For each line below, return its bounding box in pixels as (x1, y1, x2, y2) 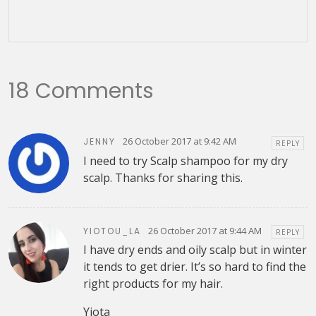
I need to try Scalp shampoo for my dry (83, 152, 288, 169)
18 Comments (8, 75, 154, 106)
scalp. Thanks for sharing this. (83, 169, 243, 186)
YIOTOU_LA (83, 224, 141, 237)
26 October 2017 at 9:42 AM (122, 135, 236, 148)
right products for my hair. (83, 276, 223, 292)
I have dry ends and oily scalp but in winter (83, 242, 307, 258)
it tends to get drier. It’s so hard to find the (83, 259, 306, 275)
